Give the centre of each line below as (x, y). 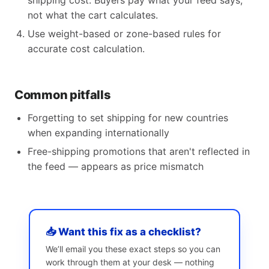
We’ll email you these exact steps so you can (133, 249)
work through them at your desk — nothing (130, 262)
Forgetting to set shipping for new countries (128, 118)
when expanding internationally (98, 133)
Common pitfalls (63, 95)
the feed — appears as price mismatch (116, 166)
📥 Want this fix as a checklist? (123, 232)
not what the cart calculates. (93, 15)
